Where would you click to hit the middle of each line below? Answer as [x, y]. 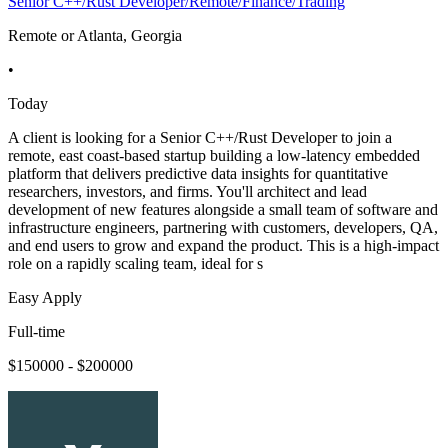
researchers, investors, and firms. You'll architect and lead [187, 192]
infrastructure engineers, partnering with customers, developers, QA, [223, 228]
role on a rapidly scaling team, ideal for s [135, 264]
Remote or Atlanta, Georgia [95, 36]
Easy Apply [45, 298]
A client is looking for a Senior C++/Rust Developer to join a [200, 138]
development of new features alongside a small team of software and [223, 210]
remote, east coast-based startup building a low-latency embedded [214, 156]
